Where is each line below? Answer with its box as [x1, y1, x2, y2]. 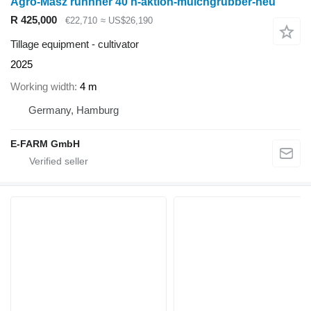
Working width [10, 81, 74, 93]
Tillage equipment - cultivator [10, 37, 139, 50]
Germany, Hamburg [28, 104, 119, 117]
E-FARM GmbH [10, 138, 80, 150]
